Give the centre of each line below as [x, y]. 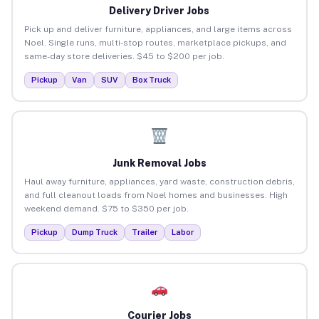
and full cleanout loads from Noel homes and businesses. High [156, 195]
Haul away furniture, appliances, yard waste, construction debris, [159, 181]
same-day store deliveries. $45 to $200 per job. [124, 56]
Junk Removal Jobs [159, 163]
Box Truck [151, 79]
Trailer [144, 232]
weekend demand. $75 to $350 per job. [106, 208]
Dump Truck [94, 232]
